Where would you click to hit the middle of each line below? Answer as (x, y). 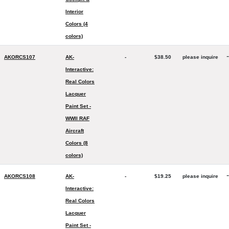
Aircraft (75, 131)
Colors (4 (77, 24)
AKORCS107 (20, 57)
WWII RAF (77, 118)
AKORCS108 (20, 176)
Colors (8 (77, 143)
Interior (74, 12)
